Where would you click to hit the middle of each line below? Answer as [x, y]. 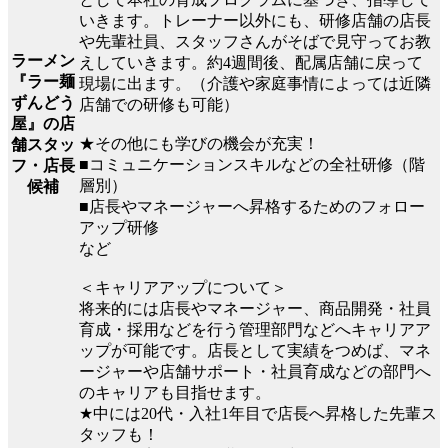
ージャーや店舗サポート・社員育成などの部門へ [255, 371]
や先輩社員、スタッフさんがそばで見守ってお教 [255, 41]
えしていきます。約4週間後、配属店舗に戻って [251, 62]
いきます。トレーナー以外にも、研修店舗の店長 [255, 20]
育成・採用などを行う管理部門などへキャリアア [255, 329]
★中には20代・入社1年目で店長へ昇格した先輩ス [258, 413]
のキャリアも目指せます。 [175, 392]
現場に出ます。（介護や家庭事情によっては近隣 [255, 83]
